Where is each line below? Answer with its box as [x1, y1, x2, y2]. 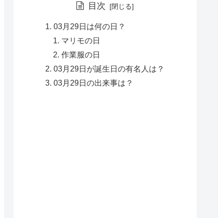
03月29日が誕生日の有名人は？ [53, 64, 164, 73]
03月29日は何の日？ [53, 21, 126, 31]
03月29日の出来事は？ [53, 78, 133, 87]
